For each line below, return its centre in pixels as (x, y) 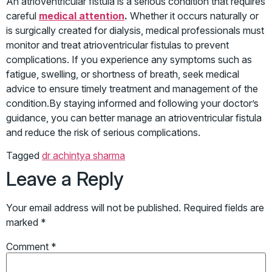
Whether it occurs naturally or (194, 15)
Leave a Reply (65, 178)
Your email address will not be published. (93, 207)
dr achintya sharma (83, 155)
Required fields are (224, 207)
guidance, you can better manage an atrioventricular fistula (134, 117)
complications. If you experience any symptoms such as (129, 59)
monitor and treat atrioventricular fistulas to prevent (117, 45)
